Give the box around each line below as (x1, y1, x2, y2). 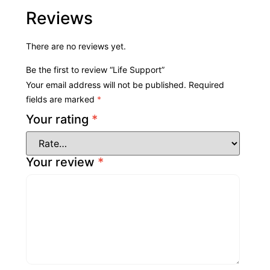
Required (188, 80, 224, 90)
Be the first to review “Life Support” (25, 64, 165, 75)
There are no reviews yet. (25, 41, 126, 52)
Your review (25, 155, 98, 170)
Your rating (25, 112, 92, 127)
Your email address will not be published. (25, 80, 186, 90)
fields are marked (25, 94, 97, 105)
